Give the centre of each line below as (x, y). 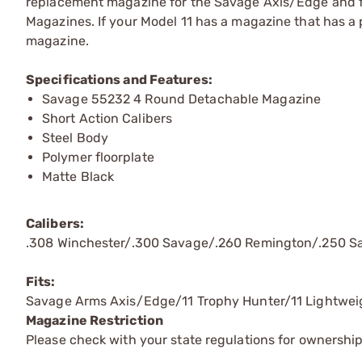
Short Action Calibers (107, 118)
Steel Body (75, 138)
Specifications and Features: (119, 80)
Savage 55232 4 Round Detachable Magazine (181, 99)
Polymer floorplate (98, 157)
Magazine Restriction (95, 320)
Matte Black (78, 177)
